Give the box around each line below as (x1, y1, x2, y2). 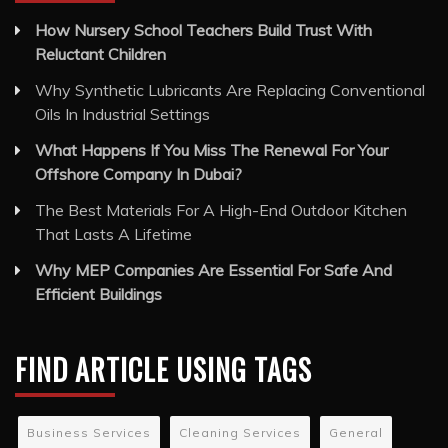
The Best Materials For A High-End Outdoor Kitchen (35, 199, 407, 220)
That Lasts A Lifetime (35, 223, 192, 244)
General (329, 424, 383, 440)
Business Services (27, 424, 151, 440)
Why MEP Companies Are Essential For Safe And (35, 259, 392, 280)
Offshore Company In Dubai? (35, 163, 242, 184)
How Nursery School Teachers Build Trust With (35, 19, 372, 40)
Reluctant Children (35, 43, 166, 64)
